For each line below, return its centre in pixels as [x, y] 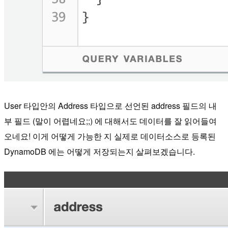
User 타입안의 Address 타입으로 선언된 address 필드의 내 [110, 106]
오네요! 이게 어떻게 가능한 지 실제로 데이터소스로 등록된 [110, 136]
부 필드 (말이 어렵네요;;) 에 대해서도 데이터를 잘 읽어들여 [110, 121]
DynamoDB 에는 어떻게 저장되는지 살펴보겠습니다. [99, 152]
